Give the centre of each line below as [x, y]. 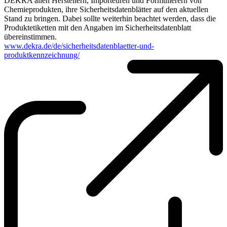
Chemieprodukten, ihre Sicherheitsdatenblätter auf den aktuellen [106, 9]
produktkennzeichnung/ [42, 55]
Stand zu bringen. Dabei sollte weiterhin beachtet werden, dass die [110, 18]
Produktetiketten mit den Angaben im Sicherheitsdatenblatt [98, 27]
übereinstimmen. [30, 36]
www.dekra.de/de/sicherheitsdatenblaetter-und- [79, 46]
